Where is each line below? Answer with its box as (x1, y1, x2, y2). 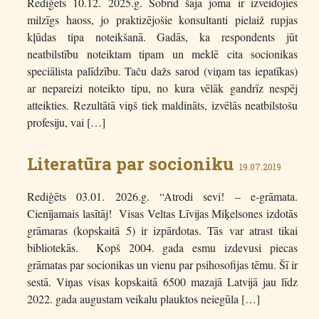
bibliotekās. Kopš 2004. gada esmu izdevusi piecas (27, 240, 298, 256)
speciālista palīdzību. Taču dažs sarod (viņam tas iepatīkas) (27, 63, 298, 79)
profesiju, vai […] (27, 115, 105, 130)
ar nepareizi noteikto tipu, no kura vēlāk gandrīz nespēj (27, 80, 298, 96)
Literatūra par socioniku (27, 152, 234, 176)
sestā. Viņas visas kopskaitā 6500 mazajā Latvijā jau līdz (27, 274, 298, 290)
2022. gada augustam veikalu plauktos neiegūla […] (27, 291, 260, 307)
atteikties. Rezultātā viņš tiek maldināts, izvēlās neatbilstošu (27, 98, 298, 113)
